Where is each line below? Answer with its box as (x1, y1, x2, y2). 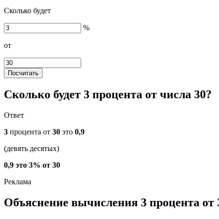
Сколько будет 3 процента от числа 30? (4, 88, 212, 101)
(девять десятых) (4, 144, 59, 153)
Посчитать (8, 69, 39, 77)
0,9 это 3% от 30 (4, 160, 60, 169)
